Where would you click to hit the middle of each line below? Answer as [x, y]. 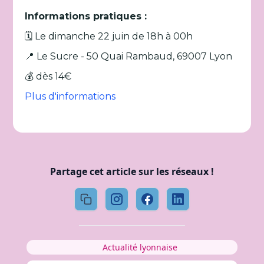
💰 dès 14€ [48, 76]
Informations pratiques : [86, 16]
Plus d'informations [70, 96]
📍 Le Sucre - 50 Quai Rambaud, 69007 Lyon [129, 56]
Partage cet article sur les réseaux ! [132, 171]
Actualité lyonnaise [140, 247]
